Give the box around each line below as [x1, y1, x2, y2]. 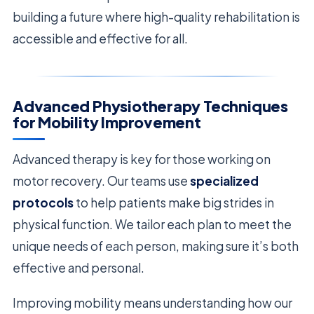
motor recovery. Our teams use [13, 172, 190, 189]
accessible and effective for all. [13, 30, 188, 46]
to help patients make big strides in [74, 194, 274, 210]
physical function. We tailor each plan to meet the [13, 216, 292, 232]
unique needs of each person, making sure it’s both [13, 238, 299, 254]
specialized [190, 172, 259, 189]
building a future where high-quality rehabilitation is [13, 8, 300, 25]
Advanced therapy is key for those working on [13, 151, 271, 167]
